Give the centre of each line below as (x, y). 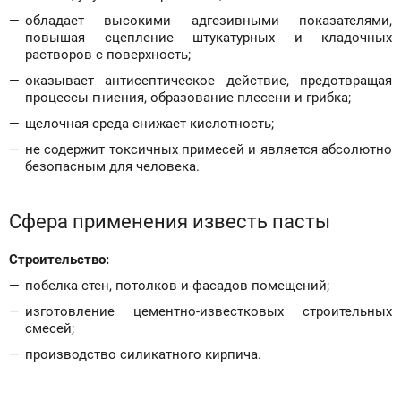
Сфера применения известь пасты (170, 222)
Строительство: (59, 260)
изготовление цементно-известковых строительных (209, 311)
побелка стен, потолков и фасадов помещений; (177, 286)
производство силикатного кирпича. (143, 354)
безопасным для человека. (112, 166)
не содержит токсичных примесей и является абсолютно (209, 149)
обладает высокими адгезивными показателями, (209, 21)
